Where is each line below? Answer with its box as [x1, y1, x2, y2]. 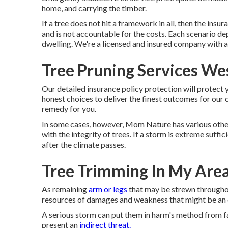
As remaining [42, 184, 89, 194]
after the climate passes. [42, 139, 126, 149]
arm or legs [89, 184, 127, 194]
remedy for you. [42, 104, 96, 113]
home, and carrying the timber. [42, 3, 147, 13]
